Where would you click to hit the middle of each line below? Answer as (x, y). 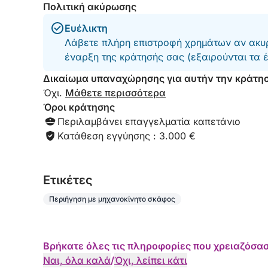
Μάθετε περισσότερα (115, 93)
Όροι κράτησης (79, 107)
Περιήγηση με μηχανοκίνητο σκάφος (112, 199)
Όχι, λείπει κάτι (151, 260)
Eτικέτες (68, 180)
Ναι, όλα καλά (77, 260)
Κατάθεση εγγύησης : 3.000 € (127, 136)
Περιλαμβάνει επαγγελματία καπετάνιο (149, 121)
